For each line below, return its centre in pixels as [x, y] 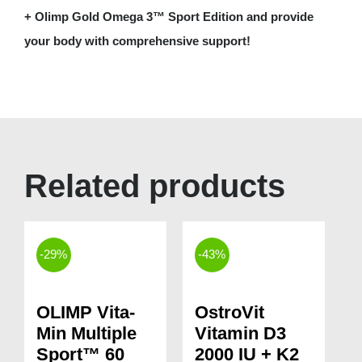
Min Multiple [86, 333]
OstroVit [229, 312]
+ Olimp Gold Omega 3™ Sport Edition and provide [168, 16]
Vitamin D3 [240, 333]
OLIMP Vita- [85, 312]
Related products [154, 185]
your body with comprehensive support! [137, 40]
